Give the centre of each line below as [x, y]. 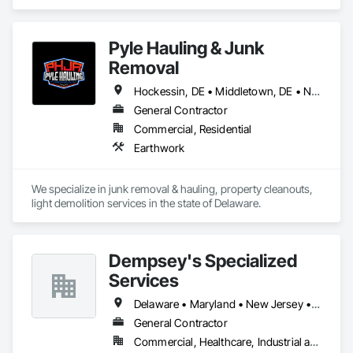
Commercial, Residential [193, 129]
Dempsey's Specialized [203, 260]
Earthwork [160, 148]
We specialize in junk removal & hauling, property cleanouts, [172, 189]
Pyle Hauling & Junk [186, 48]
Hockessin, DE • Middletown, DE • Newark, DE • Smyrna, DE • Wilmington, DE [316, 91]
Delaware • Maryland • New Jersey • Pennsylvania [316, 304]
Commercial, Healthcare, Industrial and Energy [314, 342]
